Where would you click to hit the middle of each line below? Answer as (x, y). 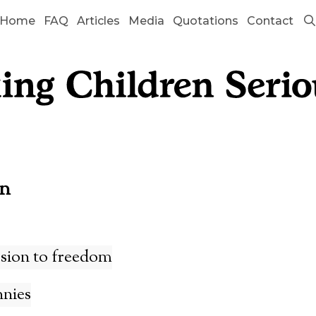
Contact (271, 21)
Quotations (206, 21)
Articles (99, 21)
